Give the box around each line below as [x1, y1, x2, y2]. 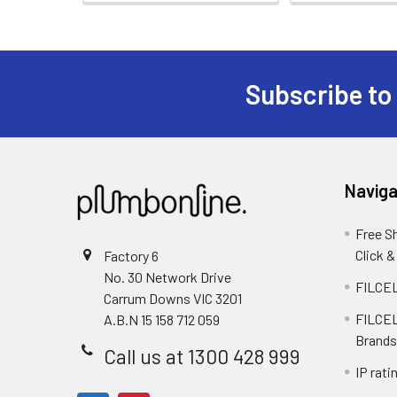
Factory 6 [104, 247, 159, 264]
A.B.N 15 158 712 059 [104, 311, 220, 328]
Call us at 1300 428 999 [104, 344, 300, 369]
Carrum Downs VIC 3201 [104, 290, 242, 307]
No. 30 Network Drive [104, 269, 231, 285]
